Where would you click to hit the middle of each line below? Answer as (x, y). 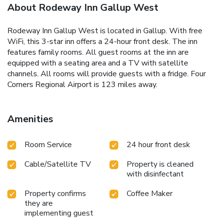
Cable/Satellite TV (58, 164)
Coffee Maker (150, 194)
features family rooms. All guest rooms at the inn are (98, 53)
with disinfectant (155, 174)
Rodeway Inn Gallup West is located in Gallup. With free (105, 31)
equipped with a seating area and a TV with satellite (98, 63)
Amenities (30, 119)
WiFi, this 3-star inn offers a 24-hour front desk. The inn (102, 42)
